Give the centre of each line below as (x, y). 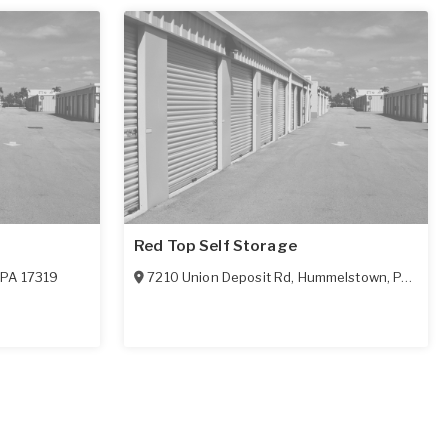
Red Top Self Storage (215, 245)
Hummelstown (342, 276)
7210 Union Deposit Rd (219, 276)
